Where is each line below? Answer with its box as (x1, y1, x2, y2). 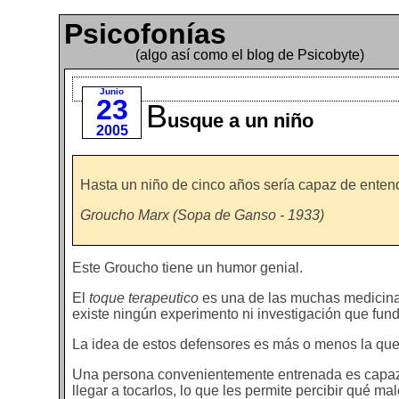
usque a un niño (167, 109, 313, 132)
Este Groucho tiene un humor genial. (72, 259, 304, 275)
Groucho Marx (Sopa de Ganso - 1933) (80, 207, 325, 223)
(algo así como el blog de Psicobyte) (135, 47, 365, 62)
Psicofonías (64, 18, 227, 50)
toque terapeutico (89, 289, 199, 305)
